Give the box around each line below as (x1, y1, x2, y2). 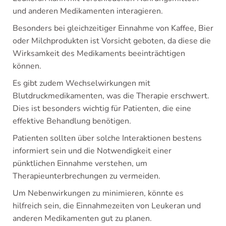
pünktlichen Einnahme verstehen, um (13, 158, 147, 169)
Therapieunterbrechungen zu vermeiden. (13, 171, 160, 182)
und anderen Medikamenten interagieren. (13, 6, 163, 17)
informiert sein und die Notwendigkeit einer (13, 145, 172, 156)
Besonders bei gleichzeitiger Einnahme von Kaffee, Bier (13, 23, 213, 34)
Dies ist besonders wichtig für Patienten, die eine (13, 103, 191, 114)
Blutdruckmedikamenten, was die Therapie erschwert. (13, 90, 209, 101)
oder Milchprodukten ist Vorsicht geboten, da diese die (13, 35, 211, 46)
